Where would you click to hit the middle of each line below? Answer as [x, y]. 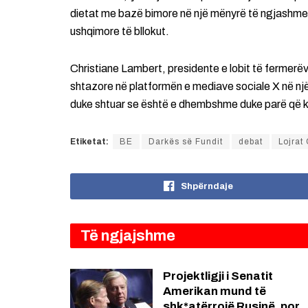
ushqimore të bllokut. [120, 32]
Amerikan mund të [214, 291]
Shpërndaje [207, 187]
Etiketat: [89, 142]
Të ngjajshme [128, 236]
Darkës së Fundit [186, 142]
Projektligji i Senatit [218, 276]
